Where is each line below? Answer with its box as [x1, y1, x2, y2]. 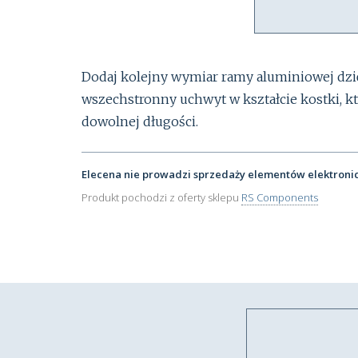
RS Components [241, 189, 318, 205]
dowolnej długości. [82, 113, 198, 130]
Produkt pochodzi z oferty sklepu [82, 189, 241, 205]
